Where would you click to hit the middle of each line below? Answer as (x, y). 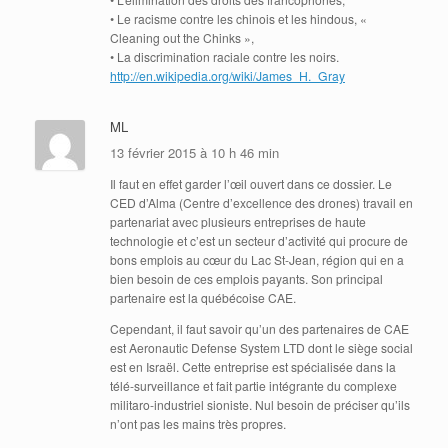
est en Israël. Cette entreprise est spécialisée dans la (253, 366)
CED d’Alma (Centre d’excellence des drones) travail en (261, 202)
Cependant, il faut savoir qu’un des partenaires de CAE (259, 328)
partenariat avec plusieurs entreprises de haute (238, 221)
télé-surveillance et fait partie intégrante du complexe (253, 385)
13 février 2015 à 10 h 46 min (196, 152)
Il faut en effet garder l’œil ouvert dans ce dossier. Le (251, 183)
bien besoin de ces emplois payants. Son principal (246, 278)
